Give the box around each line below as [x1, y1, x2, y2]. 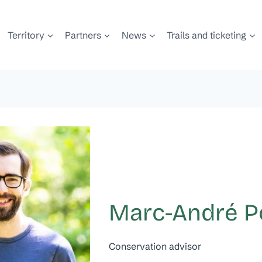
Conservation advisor [109, 240, 201, 253]
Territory [7, 29, 44, 41]
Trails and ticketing [167, 29, 247, 41]
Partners [64, 29, 101, 41]
